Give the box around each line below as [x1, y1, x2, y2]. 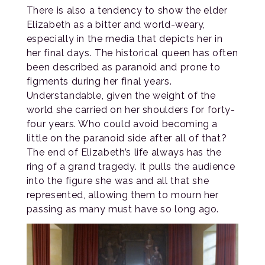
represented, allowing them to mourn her [26, 189, 219, 201]
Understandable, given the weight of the [26, 89, 216, 101]
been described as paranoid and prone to [26, 61, 221, 73]
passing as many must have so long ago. [26, 203, 219, 215]
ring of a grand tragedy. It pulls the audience [26, 160, 235, 172]
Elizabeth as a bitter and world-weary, [26, 18, 206, 30]
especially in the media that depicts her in [26, 33, 223, 44]
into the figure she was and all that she [26, 174, 209, 186]
